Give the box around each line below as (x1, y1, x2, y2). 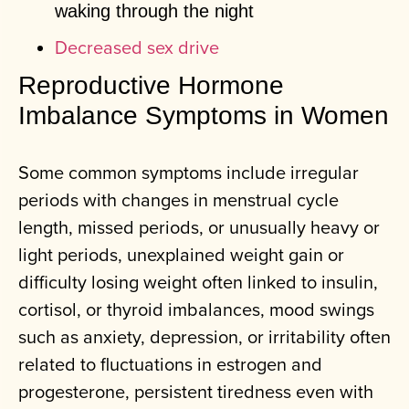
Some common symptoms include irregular (18, 159, 359, 186)
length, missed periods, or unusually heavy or (18, 214, 380, 241)
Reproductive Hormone (18, 71, 284, 100)
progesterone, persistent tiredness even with (18, 378, 373, 405)
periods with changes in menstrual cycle (18, 186, 339, 214)
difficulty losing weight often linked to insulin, (18, 268, 378, 296)
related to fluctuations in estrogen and (18, 351, 322, 378)
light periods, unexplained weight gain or (18, 241, 344, 268)
